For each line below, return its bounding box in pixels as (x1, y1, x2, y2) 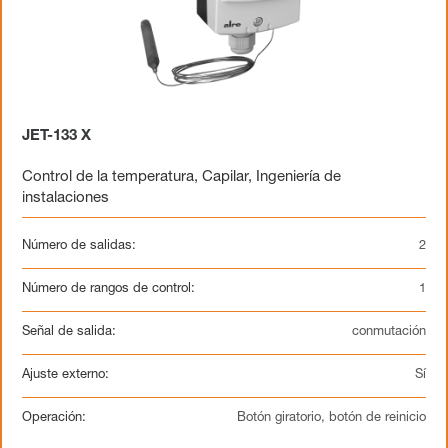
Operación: (22, 412, 86, 425)
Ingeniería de (256, 170, 341, 185)
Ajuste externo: (22, 369, 109, 382)
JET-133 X (22, 129, 91, 144)
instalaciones (22, 191, 109, 206)
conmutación (352, 326, 426, 339)
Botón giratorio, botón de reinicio (237, 412, 426, 425)
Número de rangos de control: (22, 283, 195, 296)
